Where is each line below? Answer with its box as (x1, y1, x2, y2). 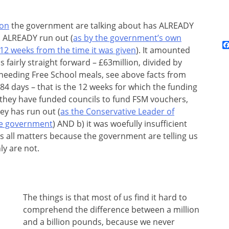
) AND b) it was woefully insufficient (53, 118, 187, 129)
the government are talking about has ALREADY (9, 19, 194, 31)
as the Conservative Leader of (60, 105, 174, 117)
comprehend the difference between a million (23, 203, 199, 215)
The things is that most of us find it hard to (23, 191, 187, 203)
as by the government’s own (73, 32, 181, 43)
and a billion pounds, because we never (23, 216, 175, 227)
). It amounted (136, 44, 190, 56)
